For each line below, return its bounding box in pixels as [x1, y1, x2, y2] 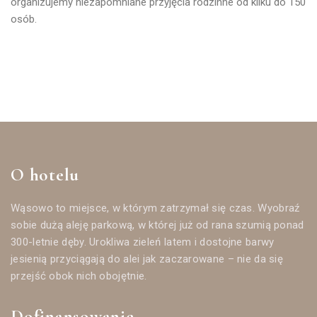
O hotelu [11, 164, 79, 186]
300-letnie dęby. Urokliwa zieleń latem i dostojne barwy [11, 236, 275, 249]
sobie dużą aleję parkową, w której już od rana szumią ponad [11, 219, 304, 232]
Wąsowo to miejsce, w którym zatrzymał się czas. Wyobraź [11, 202, 300, 215]
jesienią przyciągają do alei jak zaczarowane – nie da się [11, 253, 284, 266]
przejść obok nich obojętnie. [11, 270, 147, 283]
